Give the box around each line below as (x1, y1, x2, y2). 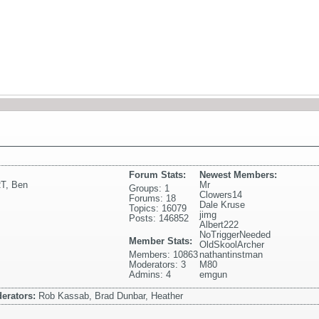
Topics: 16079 (129, 203, 187, 214)
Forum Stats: (129, 169, 187, 181)
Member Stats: (129, 236, 193, 247)
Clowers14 (199, 189, 243, 201)
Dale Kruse (199, 199, 246, 211)
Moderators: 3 (129, 259, 187, 271)
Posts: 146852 (129, 213, 189, 224)
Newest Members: (199, 169, 278, 181)
